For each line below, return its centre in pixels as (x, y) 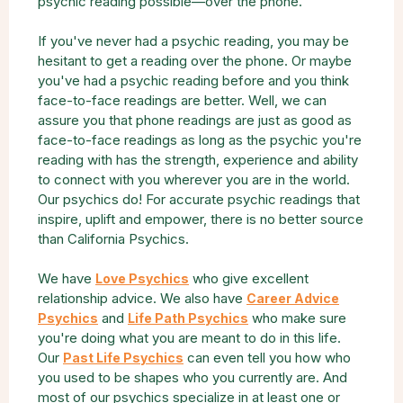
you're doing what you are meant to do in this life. (189, 338)
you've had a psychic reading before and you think (193, 81)
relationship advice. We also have (142, 298)
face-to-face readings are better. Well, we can (182, 100)
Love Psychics (142, 278)
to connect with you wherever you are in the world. (194, 179)
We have (67, 278)
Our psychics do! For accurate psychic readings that (199, 199)
